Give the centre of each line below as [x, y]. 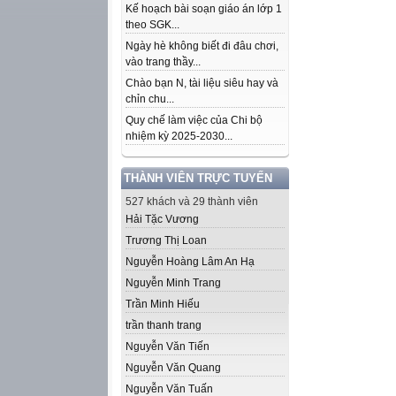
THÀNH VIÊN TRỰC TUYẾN [198, 178]
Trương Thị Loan [166, 240]
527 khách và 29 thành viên [192, 202]
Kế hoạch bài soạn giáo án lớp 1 [204, 9]
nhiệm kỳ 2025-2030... [179, 136]
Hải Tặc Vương [162, 219]
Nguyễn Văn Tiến [168, 346]
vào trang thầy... [163, 62]
